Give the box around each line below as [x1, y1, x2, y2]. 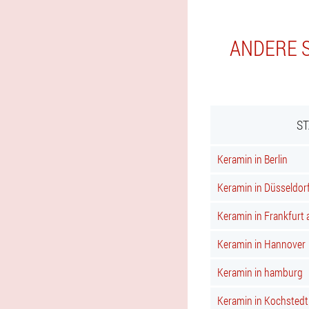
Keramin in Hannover [217, 237, 306, 251]
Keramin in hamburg [217, 265, 303, 279]
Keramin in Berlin [217, 152, 288, 166]
